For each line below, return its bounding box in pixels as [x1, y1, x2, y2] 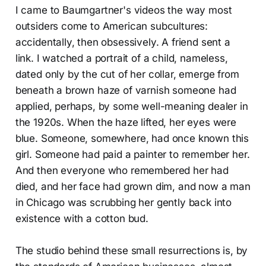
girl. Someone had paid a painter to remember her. [15, 148, 250, 160]
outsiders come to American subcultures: [15, 20, 208, 32]
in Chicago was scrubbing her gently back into [15, 196, 232, 208]
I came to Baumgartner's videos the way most [15, 4, 232, 16]
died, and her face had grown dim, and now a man [15, 180, 251, 192]
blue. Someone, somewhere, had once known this [15, 132, 249, 144]
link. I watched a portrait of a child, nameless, [15, 52, 228, 64]
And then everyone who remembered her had [15, 164, 229, 176]
